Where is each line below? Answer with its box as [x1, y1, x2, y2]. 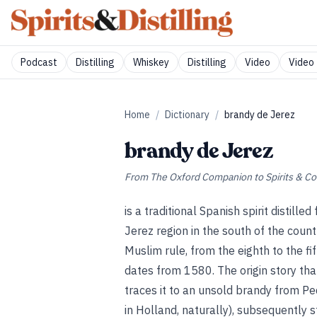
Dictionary [165, 108, 209, 121]
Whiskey [133, 56, 169, 69]
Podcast [21, 56, 57, 69]
